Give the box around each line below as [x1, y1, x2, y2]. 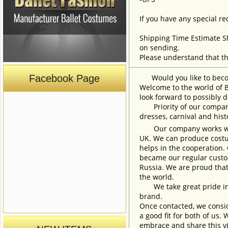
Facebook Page [29, 73, 100, 84]
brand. [139, 191, 162, 201]
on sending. [139, 43, 180, 52]
